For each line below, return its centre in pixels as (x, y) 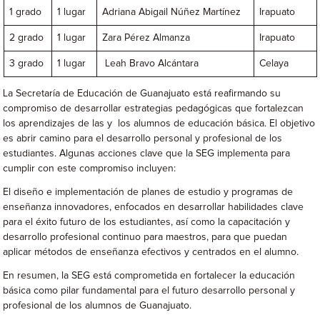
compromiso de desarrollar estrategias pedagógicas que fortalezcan (154, 109)
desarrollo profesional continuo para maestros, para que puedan (145, 237)
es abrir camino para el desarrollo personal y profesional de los (143, 139)
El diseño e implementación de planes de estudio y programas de (148, 192)
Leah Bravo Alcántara (151, 64)
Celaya (274, 64)
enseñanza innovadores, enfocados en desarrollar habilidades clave (154, 207)
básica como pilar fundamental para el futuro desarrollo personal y (149, 291)
